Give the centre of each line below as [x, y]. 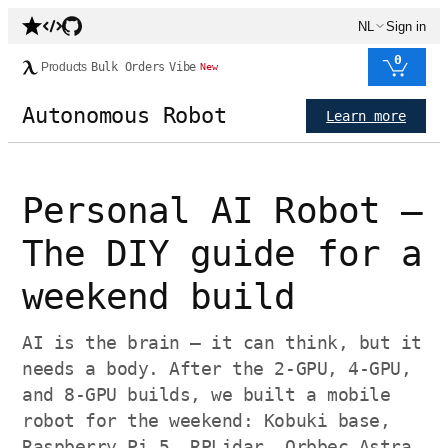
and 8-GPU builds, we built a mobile [206, 394]
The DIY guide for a [222, 253]
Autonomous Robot [124, 115]
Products [64, 67]
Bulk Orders [128, 67]
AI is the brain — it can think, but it [222, 342]
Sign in [406, 26]
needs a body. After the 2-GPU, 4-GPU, [217, 368]
